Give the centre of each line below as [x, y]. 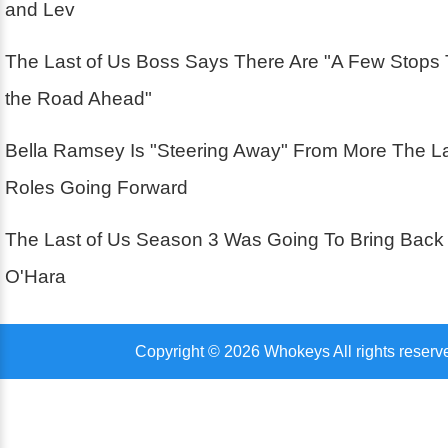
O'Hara [35, 277]
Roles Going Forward [96, 188]
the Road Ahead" [78, 99]
